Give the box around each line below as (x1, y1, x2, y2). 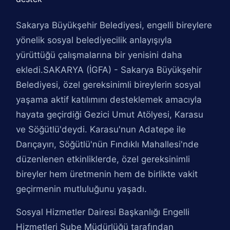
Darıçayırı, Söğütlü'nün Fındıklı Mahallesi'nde (16, 139, 199, 149)
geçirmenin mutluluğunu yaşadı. (16, 184, 147, 194)
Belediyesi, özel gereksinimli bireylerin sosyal (16, 80, 201, 90)
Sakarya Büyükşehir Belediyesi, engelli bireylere (16, 20, 213, 30)
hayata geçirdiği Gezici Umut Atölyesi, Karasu (16, 109, 204, 120)
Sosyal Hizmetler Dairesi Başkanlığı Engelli (16, 207, 190, 217)
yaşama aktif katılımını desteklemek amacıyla (16, 94, 202, 105)
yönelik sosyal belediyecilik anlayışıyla (16, 35, 172, 45)
